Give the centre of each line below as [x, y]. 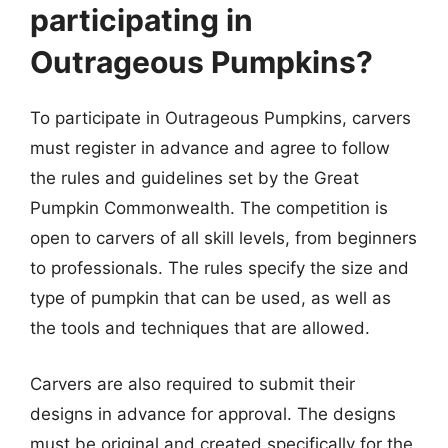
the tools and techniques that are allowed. [200, 328]
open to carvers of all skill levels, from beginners [223, 238]
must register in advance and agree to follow [210, 148]
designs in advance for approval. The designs [213, 413]
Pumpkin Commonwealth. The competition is [209, 208]
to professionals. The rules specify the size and [219, 268]
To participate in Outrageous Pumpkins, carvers [220, 118]
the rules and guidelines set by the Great [194, 178]
